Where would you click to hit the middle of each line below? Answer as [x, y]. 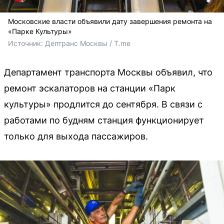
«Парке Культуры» [40, 31]
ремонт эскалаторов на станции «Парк [90, 88]
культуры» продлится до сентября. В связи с [103, 104]
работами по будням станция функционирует [104, 120]
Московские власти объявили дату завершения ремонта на [110, 21]
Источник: [26, 43]
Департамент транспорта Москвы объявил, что [108, 72]
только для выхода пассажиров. [76, 136]
